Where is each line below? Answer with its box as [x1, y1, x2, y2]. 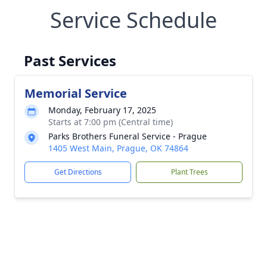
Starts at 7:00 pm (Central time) [48, 116, 173, 128]
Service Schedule [50, 5, 217, 35]
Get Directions [54, 167, 102, 177]
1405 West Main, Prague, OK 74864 [48, 142, 188, 154]
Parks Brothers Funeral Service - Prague [48, 131, 207, 142]
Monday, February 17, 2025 [48, 104, 156, 116]
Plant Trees [170, 167, 208, 177]
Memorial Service [24, 85, 127, 101]
